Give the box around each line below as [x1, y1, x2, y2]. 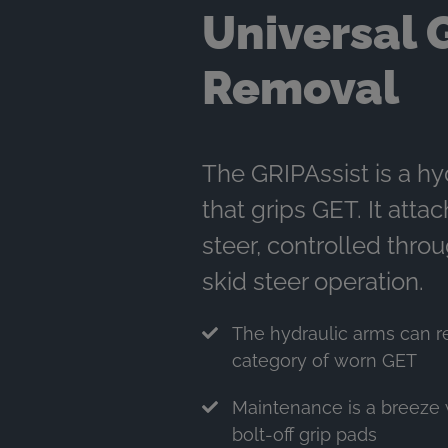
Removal [201, 60, 399, 115]
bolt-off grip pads [231, 423, 377, 445]
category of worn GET [231, 349, 417, 371]
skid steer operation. [201, 266, 424, 296]
